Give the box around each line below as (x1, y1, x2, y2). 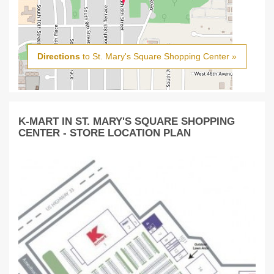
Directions (37, 51, 80, 62)
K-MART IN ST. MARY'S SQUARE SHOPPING (18, 116, 235, 127)
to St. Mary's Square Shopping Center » (80, 51, 237, 62)
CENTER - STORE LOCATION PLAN (18, 127, 191, 139)
